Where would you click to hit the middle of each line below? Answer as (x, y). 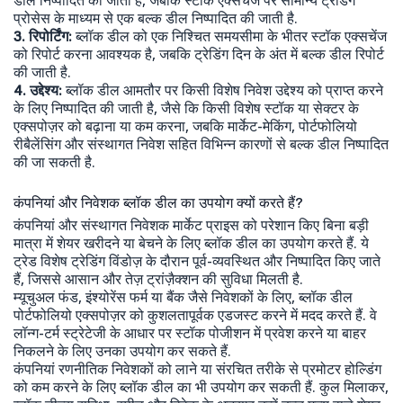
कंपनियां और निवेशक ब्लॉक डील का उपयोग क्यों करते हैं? (158, 203)
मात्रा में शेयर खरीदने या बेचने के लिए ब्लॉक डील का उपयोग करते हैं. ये (191, 243)
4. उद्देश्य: (38, 90)
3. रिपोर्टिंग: (43, 36)
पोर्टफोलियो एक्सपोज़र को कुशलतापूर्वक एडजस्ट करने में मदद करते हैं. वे (195, 315)
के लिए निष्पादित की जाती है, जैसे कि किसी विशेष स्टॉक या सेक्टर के (186, 108)
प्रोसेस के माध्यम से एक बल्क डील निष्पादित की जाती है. (156, 18)
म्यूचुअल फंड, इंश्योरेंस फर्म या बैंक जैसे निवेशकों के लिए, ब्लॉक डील (183, 297)
